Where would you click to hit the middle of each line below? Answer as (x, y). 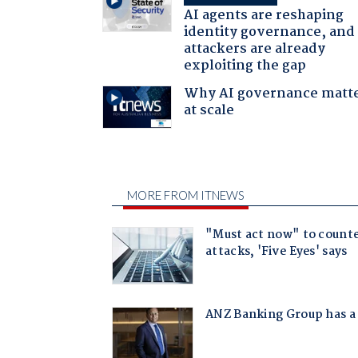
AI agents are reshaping (264, 16)
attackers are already (255, 50)
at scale (209, 111)
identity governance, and (270, 33)
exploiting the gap (245, 66)
